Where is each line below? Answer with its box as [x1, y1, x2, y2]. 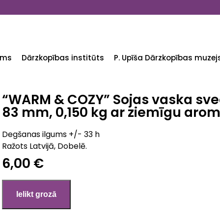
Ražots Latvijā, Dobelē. [2, 140, 87, 152]
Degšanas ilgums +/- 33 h [2, 129, 100, 140]
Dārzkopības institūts [22, 53, 104, 63]
